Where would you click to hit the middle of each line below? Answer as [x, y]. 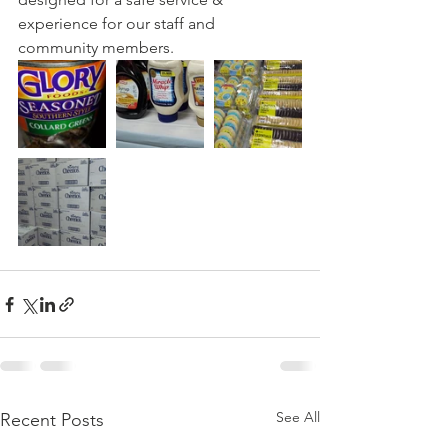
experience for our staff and [118, 23]
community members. [96, 47]
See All [298, 417]
